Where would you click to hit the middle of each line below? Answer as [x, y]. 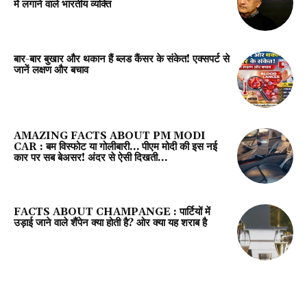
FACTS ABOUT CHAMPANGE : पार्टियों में [112, 212]
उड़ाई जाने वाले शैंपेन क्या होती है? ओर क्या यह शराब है [110, 223]
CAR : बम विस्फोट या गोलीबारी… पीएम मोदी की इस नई [115, 147]
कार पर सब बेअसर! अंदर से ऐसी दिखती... [91, 158]
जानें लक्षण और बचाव [51, 71]
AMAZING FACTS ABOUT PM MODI [110, 136]
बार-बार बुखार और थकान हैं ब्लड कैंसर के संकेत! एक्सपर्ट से [122, 60]
